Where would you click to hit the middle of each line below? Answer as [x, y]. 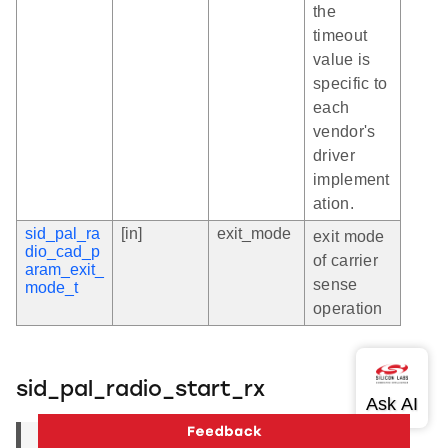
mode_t [51, 287]
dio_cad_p [62, 251]
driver [334, 155]
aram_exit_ [64, 269]
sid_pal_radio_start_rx [140, 390]
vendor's [344, 131]
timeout [340, 35]
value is [342, 59]
